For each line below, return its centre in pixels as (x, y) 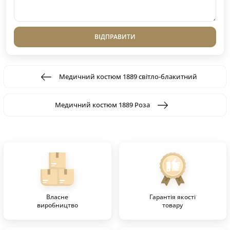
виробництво (57, 205)
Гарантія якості (173, 197)
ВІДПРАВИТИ (115, 37)
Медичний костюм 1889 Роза (102, 105)
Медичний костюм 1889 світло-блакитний (128, 77)
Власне (57, 197)
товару (173, 205)
